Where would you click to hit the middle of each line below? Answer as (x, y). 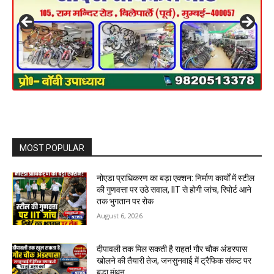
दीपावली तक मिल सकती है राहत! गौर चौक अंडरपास (172, 249)
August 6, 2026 (120, 216)
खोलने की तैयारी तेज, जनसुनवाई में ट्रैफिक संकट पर (174, 261)
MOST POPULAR (52, 148)
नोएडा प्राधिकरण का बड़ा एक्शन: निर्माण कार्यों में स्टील (176, 178)
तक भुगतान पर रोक (125, 202)
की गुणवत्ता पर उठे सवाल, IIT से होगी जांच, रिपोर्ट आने (174, 190)
